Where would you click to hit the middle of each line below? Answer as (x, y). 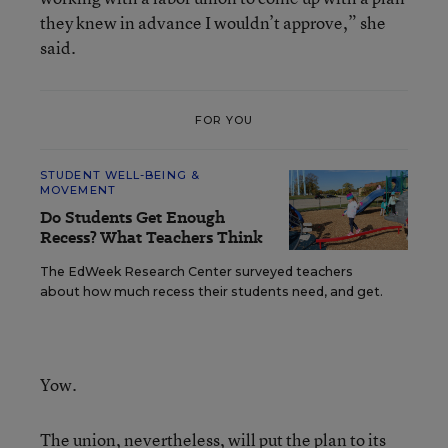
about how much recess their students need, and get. (211, 291)
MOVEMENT (78, 190)
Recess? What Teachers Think (151, 237)
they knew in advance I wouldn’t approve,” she (213, 22)
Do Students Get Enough (132, 217)
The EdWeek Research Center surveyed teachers (196, 271)
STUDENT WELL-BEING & (120, 175)
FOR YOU (224, 119)
